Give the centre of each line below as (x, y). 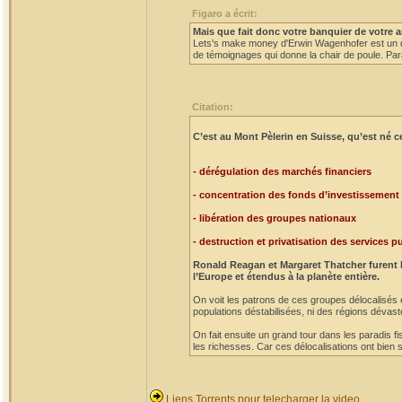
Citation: (213, 107)
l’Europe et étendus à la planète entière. (286, 276)
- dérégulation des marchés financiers (282, 171)
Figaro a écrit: (225, 13)
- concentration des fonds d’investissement (296, 195)
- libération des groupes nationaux (275, 218)
